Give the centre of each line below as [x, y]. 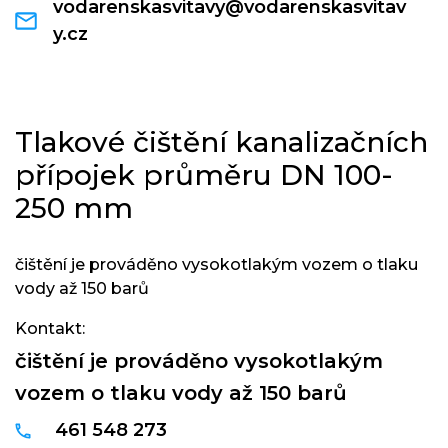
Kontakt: [50, 328]
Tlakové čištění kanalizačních [221, 142]
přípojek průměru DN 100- [204, 175]
